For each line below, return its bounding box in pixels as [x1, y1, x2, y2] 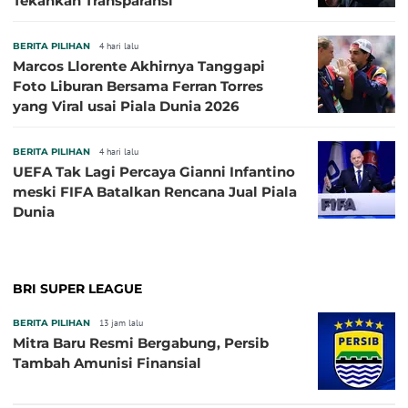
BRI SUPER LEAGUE [13, 280, 142, 297]
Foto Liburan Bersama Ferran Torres [13, 77, 263, 95]
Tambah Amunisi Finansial [13, 354, 201, 372]
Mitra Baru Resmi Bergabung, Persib [13, 334, 269, 352]
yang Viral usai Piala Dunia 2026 [13, 97, 240, 115]
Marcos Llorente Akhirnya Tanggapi [13, 57, 265, 75]
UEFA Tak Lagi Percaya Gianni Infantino [13, 163, 295, 180]
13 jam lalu [99, 317, 143, 329]
